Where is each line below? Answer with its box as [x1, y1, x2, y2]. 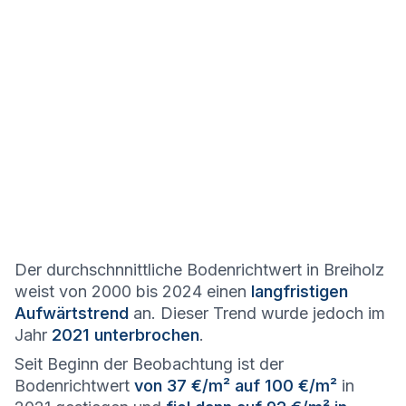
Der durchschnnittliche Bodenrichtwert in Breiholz [14, 260, 384, 279]
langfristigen [251, 282, 348, 301]
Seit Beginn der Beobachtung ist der [14, 354, 284, 373]
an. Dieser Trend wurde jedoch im [129, 304, 385, 323]
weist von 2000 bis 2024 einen [14, 282, 251, 301]
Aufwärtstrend [14, 304, 129, 323]
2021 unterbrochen [52, 325, 199, 344]
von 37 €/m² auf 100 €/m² [134, 376, 337, 395]
